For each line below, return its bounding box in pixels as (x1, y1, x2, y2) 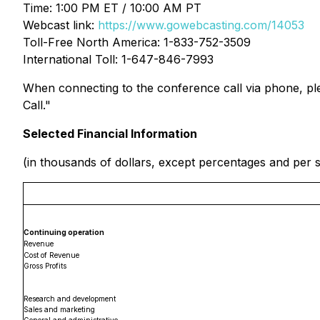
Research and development (24, 294, 116, 303)
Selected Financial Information (23, 126, 197, 141)
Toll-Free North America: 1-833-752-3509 (23, 35, 251, 49)
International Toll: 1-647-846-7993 (23, 52, 214, 66)
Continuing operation (24, 228, 104, 236)
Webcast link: (23, 18, 98, 32)
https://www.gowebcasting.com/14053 (98, 18, 304, 32)
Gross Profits (24, 261, 66, 270)
